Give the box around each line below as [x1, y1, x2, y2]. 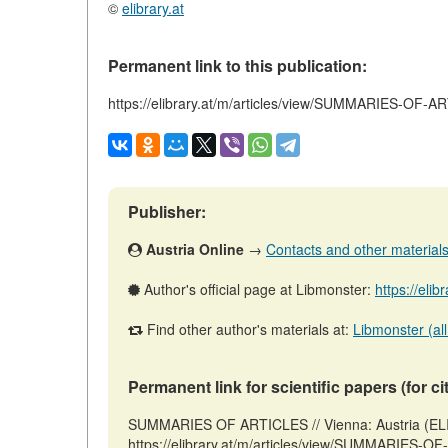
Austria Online [146, 239, 244, 259]
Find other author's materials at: [143, 319, 353, 339]
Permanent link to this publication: [108, 54, 367, 77]
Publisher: [128, 200, 206, 223]
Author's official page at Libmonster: [140, 279, 375, 299]
